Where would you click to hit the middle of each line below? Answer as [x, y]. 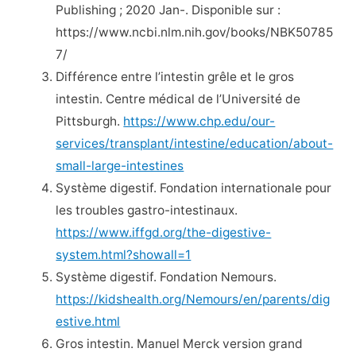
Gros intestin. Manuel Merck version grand [180, 343]
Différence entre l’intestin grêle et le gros [175, 76]
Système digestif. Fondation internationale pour [194, 188]
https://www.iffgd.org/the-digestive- [164, 232]
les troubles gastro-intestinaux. [147, 210]
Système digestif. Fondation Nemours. [166, 277]
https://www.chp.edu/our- [199, 121]
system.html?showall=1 [124, 254]
